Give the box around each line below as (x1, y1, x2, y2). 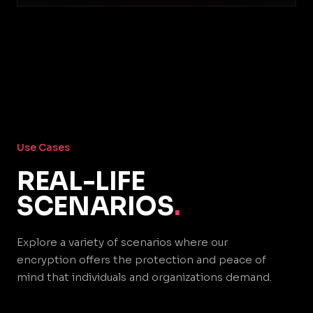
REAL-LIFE (17, 166, 145, 197)
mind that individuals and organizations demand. (17, 270, 272, 284)
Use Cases (17, 141, 70, 154)
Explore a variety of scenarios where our (17, 235, 228, 249)
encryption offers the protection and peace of (17, 253, 266, 266)
